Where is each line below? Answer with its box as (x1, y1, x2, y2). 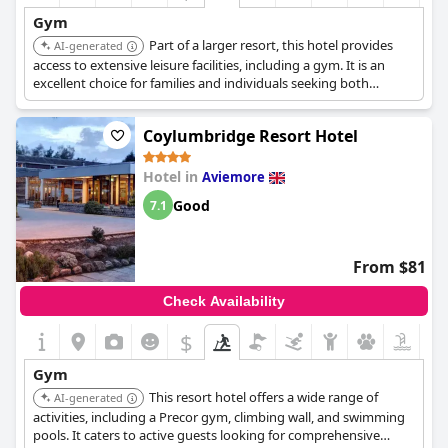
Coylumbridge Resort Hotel (143, 125, 358, 147)
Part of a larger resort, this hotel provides (149, 36, 393, 54)
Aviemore (202, 168, 265, 186)
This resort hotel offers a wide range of (149, 388, 378, 406)
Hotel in (143, 167, 202, 186)
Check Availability (163, 293, 285, 309)
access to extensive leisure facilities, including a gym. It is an (33, 56, 385, 74)
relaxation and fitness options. (33, 92, 214, 110)
